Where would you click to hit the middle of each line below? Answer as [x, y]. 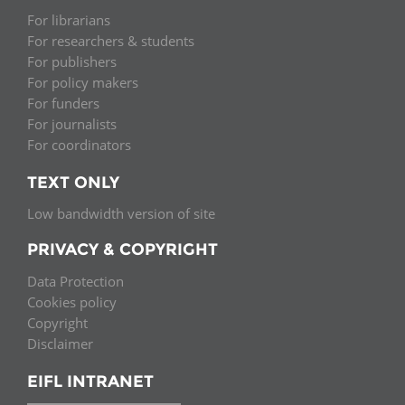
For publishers [72, 61]
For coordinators [79, 144]
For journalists [72, 123]
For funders [63, 103]
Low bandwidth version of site [121, 214]
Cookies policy [72, 301]
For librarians [69, 19]
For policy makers [83, 82]
